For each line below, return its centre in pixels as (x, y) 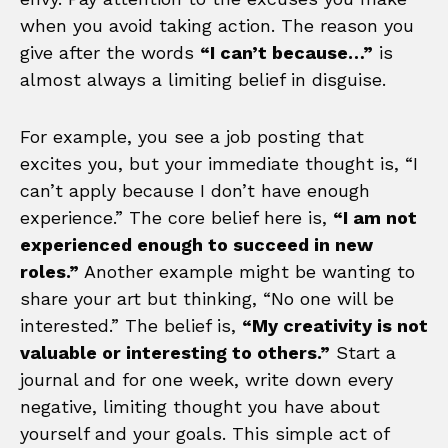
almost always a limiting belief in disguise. (203, 79)
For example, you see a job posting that (192, 136)
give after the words (110, 52)
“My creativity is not (335, 325)
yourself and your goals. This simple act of (204, 433)
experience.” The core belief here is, (176, 217)
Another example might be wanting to (247, 271)
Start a (363, 352)
